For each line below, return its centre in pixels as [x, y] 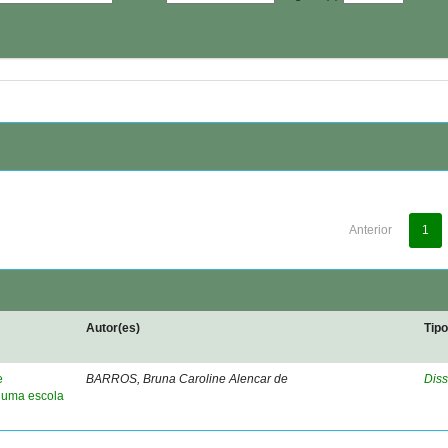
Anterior [370, 230]
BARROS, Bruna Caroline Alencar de [187, 379]
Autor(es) [113, 328]
